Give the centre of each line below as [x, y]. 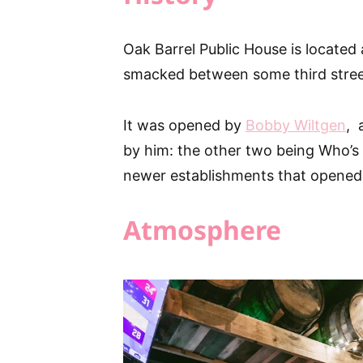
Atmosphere [202, 230]
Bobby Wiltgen [296, 125]
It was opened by [184, 125]
